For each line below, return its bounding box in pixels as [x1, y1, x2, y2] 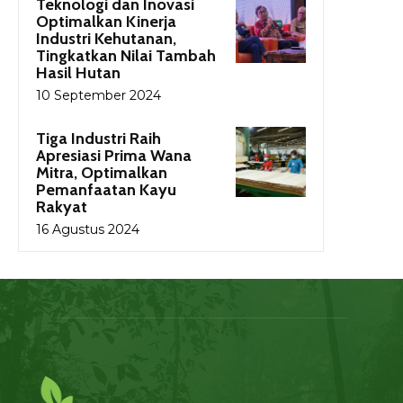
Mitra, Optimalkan [36, 163, 167, 184]
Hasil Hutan [36, 63, 121, 84]
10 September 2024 [36, 87, 161, 104]
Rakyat [36, 197, 87, 218]
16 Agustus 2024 [36, 221, 139, 238]
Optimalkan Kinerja [36, 12, 176, 32]
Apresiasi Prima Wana [36, 146, 192, 166]
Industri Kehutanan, [36, 29, 176, 49]
